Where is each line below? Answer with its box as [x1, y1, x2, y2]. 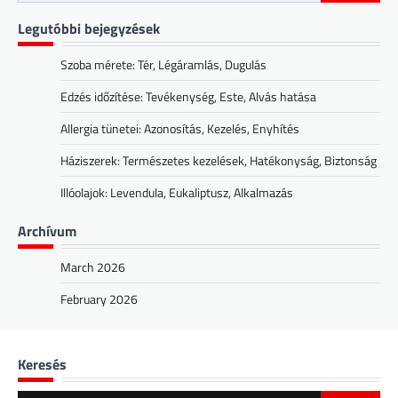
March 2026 [60, 258, 125, 277]
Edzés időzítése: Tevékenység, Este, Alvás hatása [60, 87, 316, 107]
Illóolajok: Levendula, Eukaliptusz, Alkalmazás [60, 183, 293, 203]
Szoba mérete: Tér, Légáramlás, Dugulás [60, 55, 267, 75]
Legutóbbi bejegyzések [18, 18, 160, 40]
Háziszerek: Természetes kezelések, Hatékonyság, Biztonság [60, 151, 377, 171]
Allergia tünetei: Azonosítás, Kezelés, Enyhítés [60, 119, 299, 139]
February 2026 [60, 290, 138, 309]
